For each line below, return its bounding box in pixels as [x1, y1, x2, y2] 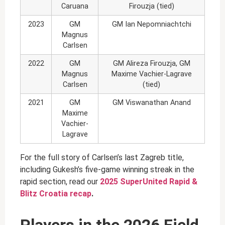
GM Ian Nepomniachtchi [111, 20, 191, 29]
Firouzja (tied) [129, 2, 174, 11]
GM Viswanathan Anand [112, 98, 191, 107]
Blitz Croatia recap [20, 188, 91, 198]
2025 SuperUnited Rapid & [100, 176, 197, 186]
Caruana [61, 2, 88, 11]
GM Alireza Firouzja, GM [113, 59, 190, 68]
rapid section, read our [20, 176, 100, 186]
